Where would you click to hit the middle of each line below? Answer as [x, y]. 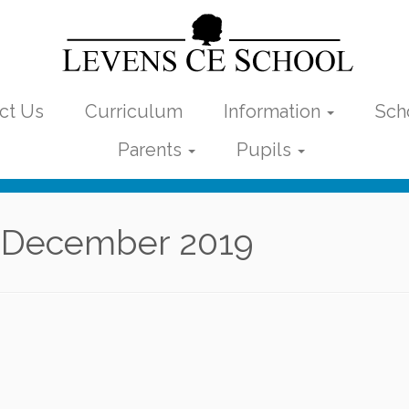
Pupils [266, 150]
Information [274, 111]
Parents [152, 150]
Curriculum [134, 111]
